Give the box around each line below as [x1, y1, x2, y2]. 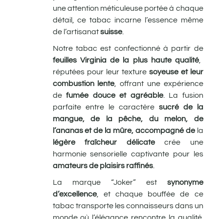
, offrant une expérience [114, 79, 203, 88]
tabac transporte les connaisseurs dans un [52, 201, 203, 210]
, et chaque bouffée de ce [96, 190, 203, 198]
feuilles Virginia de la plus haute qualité [52, 56, 199, 64]
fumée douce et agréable [66, 91, 163, 99]
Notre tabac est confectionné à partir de [52, 44, 203, 52]
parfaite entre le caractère [52, 103, 154, 111]
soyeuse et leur [149, 67, 203, 76]
